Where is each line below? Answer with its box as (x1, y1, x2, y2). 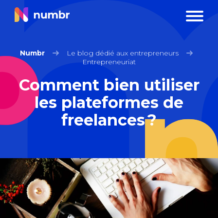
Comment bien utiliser (18, 75, 200, 94)
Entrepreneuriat (82, 57, 136, 66)
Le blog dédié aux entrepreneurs (66, 49, 179, 57)
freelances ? (61, 110, 157, 129)
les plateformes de (35, 93, 183, 112)
